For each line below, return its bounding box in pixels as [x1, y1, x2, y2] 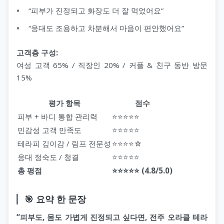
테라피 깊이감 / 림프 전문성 [17, 138, 111, 148]
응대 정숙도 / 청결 [17, 151, 79, 162]
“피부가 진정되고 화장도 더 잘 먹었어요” [28, 5, 163, 16]
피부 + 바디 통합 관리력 [17, 111, 97, 121]
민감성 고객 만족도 [17, 124, 81, 135]
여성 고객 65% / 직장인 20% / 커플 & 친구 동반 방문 [16, 59, 207, 70]
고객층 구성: [16, 47, 58, 57]
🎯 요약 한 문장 [24, 192, 86, 205]
